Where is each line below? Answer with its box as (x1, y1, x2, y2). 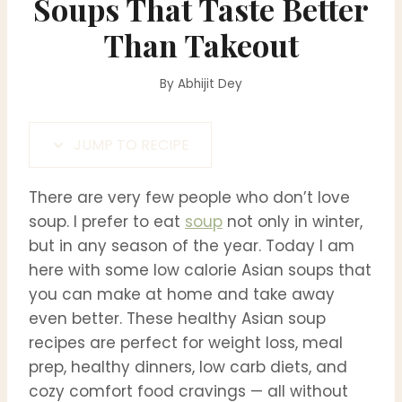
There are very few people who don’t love (29, 187, 350, 209)
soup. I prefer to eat (29, 211, 185, 233)
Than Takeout (103, 23, 299, 66)
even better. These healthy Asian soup (29, 308, 326, 330)
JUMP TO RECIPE (70, 135, 189, 156)
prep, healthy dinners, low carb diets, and (29, 356, 347, 379)
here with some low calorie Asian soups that (29, 259, 371, 282)
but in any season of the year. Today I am (29, 235, 354, 258)
